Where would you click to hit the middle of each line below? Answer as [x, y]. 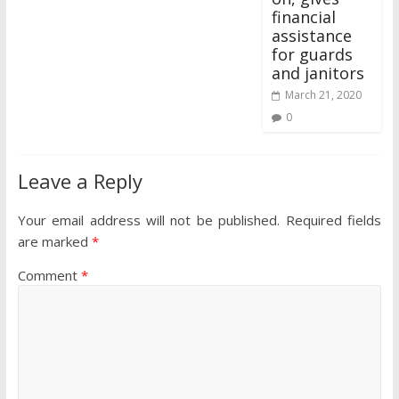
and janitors [318, 73]
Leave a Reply [80, 181]
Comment [49, 276]
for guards [313, 55]
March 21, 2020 [324, 95]
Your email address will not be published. [149, 220]
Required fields [334, 220]
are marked [54, 242]
